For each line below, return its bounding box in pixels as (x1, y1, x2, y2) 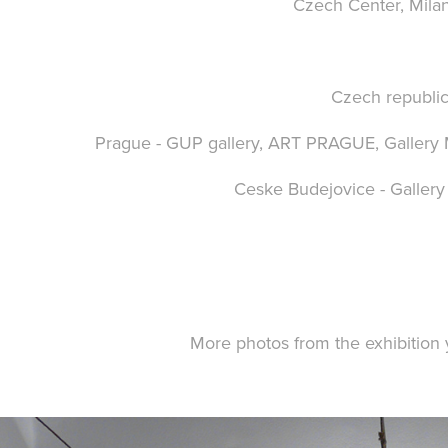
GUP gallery (166, 130, 259, 155)
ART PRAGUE (263, 130, 375, 155)
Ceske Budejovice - (233, 176, 385, 201)
